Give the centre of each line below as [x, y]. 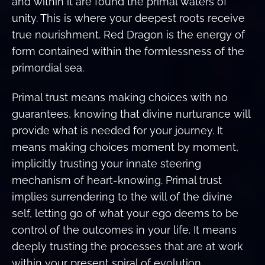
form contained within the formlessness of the [128, 51]
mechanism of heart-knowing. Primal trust [117, 180]
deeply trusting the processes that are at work [127, 247]
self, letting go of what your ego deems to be [125, 214]
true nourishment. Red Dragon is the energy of [128, 34]
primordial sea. [48, 67]
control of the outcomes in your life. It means [124, 230]
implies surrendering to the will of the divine [122, 197]
